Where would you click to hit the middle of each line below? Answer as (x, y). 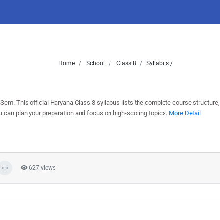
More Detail (185, 113)
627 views (41, 168)
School (95, 63)
